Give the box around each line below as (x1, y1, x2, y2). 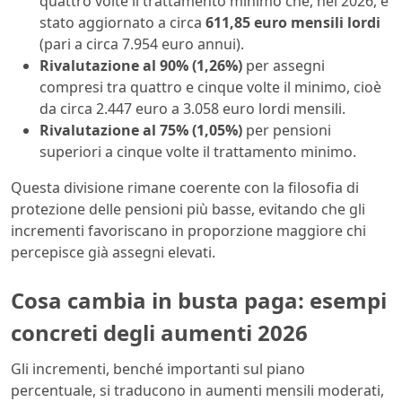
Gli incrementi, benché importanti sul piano (11, 358, 305, 379)
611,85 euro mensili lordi (205, 13, 380, 33)
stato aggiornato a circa (39, 13, 205, 33)
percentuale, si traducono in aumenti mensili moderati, (11, 380, 384, 400)
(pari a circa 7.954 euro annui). (39, 34, 244, 55)
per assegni (242, 56, 325, 76)
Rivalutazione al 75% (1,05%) (39, 120, 242, 141)
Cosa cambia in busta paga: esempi (11, 285, 387, 316)
